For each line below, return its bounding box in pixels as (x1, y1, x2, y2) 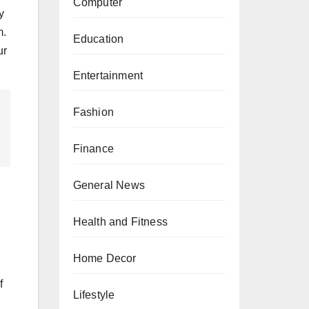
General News (72, 179, 145, 191)
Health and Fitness (72, 216, 168, 228)
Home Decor (72, 252, 137, 264)
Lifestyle (72, 289, 115, 301)
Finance (72, 143, 114, 154)
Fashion (72, 106, 114, 118)
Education (72, 33, 124, 45)
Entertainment (72, 70, 143, 81)
